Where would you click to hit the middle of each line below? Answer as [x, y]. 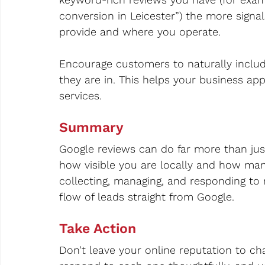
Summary [91, 128]
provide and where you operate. [140, 32]
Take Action [98, 229]
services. [80, 96]
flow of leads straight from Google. [147, 197]
